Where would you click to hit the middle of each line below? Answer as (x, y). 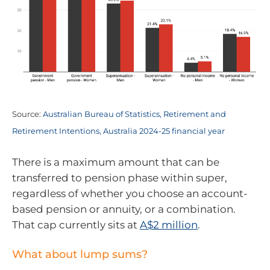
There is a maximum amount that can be (116, 162)
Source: (27, 114)
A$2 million (169, 225)
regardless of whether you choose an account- (130, 194)
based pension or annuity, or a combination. (124, 209)
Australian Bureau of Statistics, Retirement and (134, 114)
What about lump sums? (80, 254)
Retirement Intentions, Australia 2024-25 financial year (118, 131)
